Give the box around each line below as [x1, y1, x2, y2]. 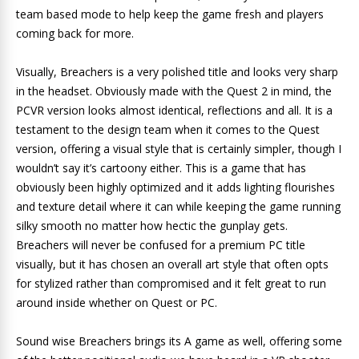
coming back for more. [16, 25, 134, 41]
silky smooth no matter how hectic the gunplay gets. [16, 217, 288, 233]
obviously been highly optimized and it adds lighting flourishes [16, 179, 335, 195]
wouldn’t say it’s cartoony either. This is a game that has [16, 159, 306, 175]
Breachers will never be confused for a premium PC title [16, 236, 305, 252]
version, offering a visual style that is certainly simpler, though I [16, 140, 341, 156]
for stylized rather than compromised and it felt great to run [16, 275, 326, 291]
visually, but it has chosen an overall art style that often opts [16, 256, 329, 272]
